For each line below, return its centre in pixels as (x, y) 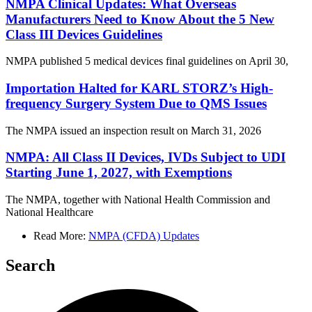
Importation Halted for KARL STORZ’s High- (139, 88)
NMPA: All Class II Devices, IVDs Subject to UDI (146, 157)
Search (30, 266)
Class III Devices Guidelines (84, 34)
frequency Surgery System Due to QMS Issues (136, 104)
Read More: (60, 236)
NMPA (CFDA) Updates (144, 236)
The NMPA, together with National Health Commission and (138, 200)
